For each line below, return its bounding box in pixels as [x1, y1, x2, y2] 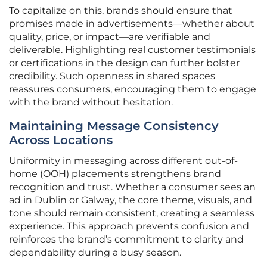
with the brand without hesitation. [9, 97, 173, 108]
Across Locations [9, 133, 113, 148]
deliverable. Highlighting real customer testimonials [9, 44, 256, 56]
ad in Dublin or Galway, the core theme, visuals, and [9, 194, 252, 206]
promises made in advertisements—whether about [9, 18, 254, 30]
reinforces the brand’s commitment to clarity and [9, 234, 244, 246]
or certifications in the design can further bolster [9, 57, 240, 69]
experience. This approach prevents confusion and [9, 221, 249, 232]
